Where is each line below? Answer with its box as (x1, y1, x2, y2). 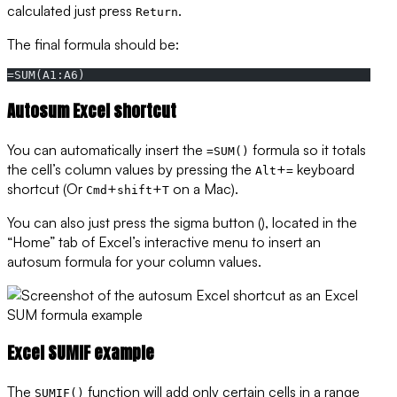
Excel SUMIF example (7, 340, 154, 366)
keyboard (293, 160, 354, 178)
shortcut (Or (7, 179, 86, 198)
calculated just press (7, 2, 136, 20)
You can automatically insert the (7, 140, 206, 159)
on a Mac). (169, 179, 238, 198)
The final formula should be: (7, 35, 179, 54)
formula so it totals (249, 140, 366, 159)
